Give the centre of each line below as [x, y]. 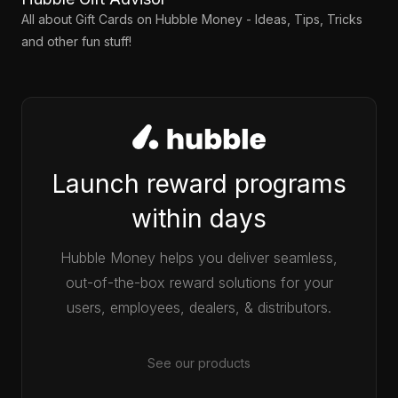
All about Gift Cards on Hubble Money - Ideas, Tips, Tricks [192, 19]
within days [199, 219]
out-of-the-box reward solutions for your [199, 283]
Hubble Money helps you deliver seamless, [199, 258]
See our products [199, 363]
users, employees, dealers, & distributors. [199, 307]
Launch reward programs [199, 184]
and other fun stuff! [76, 41]
